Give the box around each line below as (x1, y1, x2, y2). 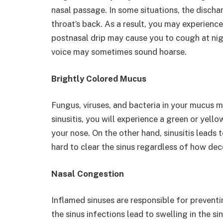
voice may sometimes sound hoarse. (51, 47, 187, 57)
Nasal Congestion (51, 168, 124, 179)
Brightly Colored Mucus (51, 73, 146, 84)
